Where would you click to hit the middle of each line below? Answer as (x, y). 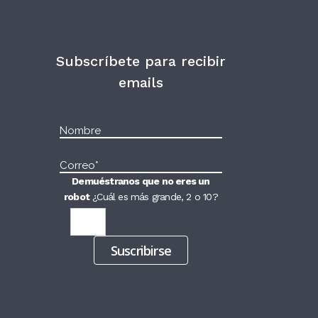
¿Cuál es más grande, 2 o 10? (155, 197)
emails (141, 82)
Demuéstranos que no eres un (141, 181)
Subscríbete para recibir (141, 61)
